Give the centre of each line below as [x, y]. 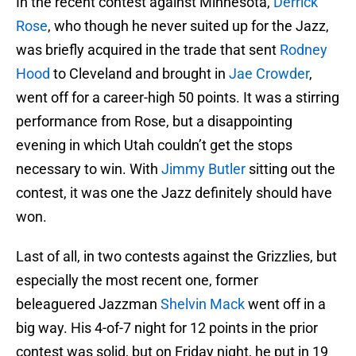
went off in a [285, 304]
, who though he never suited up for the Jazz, [188, 26]
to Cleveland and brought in [139, 74]
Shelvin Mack [203, 304]
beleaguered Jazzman [88, 304]
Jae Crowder [269, 74]
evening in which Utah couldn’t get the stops [154, 145]
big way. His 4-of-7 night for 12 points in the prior [167, 328]
